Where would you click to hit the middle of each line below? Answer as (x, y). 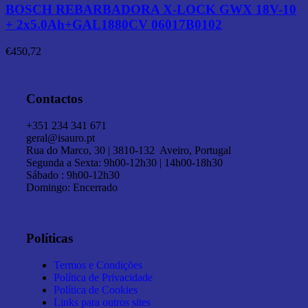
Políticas (49, 239)
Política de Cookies (96, 290)
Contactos (54, 98)
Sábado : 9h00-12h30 (73, 175)
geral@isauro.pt (60, 137)
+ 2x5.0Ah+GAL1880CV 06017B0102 (114, 25)
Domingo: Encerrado (72, 187)
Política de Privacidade (103, 277)
